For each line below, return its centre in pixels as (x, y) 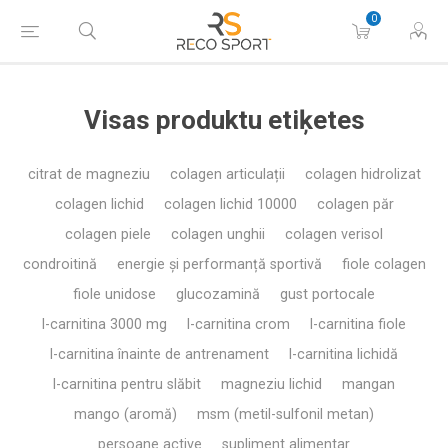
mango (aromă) (125, 414)
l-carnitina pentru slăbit (127, 384)
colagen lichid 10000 (230, 204)
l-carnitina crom (238, 324)
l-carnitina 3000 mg (104, 324)
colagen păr (355, 204)
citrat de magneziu (88, 174)
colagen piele (108, 234)
